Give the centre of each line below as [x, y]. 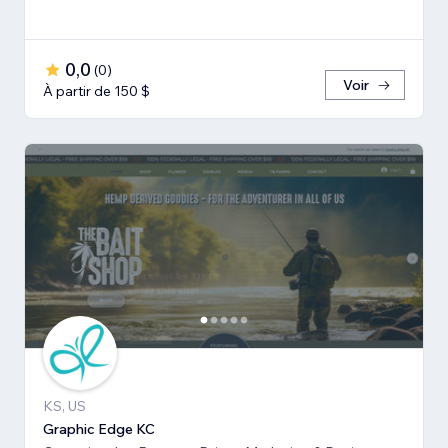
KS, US [64, 406]
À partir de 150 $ [96, 91]
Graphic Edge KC [99, 429]
